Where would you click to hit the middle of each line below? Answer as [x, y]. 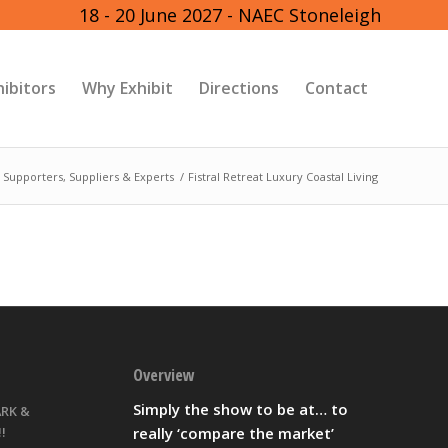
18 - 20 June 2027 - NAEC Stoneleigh [230, 15]
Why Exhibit [127, 88]
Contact [336, 88]
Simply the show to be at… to [240, 408]
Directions [239, 88]
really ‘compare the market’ [233, 432]
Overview [163, 375]
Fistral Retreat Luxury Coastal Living [283, 176]
